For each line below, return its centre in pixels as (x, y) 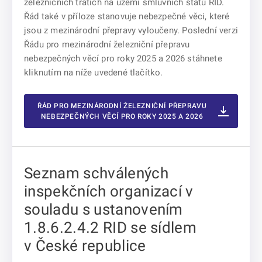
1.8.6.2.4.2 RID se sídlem (111, 227)
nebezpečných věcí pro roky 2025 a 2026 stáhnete (123, 58)
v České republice (85, 246)
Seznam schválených (96, 173)
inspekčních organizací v (109, 191)
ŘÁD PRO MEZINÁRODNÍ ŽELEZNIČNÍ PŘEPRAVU (122, 106)
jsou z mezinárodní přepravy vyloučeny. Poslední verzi (131, 30)
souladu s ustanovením (104, 209)
